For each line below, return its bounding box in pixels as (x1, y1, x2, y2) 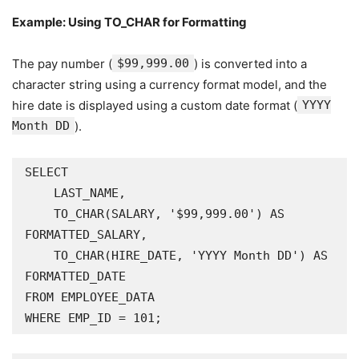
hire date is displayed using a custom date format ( (12, 98, 297, 113)
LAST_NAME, (25, 186, 54, 200)
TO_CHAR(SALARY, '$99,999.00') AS (25, 207, 54, 221)
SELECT (25, 165, 68, 179)
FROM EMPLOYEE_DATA (25, 290, 155, 305)
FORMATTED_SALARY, (25, 228, 147, 242)
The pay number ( (12, 56, 112, 71)
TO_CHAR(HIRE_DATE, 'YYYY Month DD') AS (25, 248, 54, 263)
